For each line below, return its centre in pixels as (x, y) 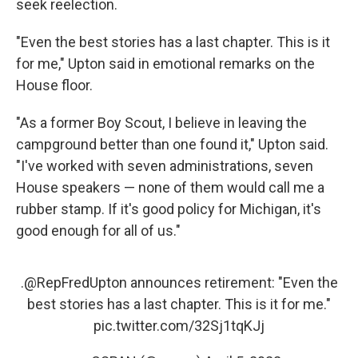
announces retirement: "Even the (232, 282)
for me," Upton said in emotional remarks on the (165, 64)
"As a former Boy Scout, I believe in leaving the (161, 123)
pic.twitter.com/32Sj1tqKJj (179, 326)
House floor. (54, 85)
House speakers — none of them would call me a (170, 187)
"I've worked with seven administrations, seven (165, 166)
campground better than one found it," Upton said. (172, 144)
